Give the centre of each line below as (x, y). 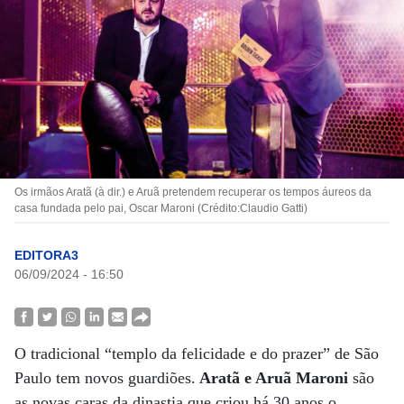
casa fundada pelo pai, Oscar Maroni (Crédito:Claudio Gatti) (161, 208)
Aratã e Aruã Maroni (272, 378)
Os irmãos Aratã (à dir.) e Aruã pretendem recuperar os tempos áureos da (193, 192)
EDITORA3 (46, 255)
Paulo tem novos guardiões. (105, 378)
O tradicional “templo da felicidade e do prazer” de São (197, 353)
